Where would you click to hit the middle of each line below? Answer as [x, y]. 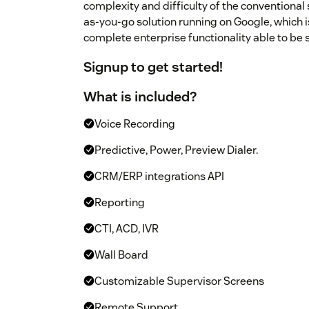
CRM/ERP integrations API [159, 177]
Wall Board [121, 255]
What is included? [140, 97]
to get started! [176, 67]
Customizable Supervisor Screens [179, 281]
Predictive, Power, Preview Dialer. [176, 150]
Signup [106, 67]
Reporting [120, 203]
